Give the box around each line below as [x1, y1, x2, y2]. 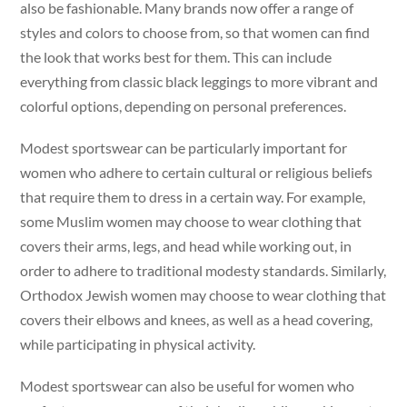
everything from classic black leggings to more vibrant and [20, 72, 379, 90]
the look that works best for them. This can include [20, 47, 333, 65]
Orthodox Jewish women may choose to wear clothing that [20, 285, 387, 303]
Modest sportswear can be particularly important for [20, 138, 348, 156]
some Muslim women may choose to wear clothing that [20, 212, 362, 230]
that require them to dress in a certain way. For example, [20, 187, 366, 205]
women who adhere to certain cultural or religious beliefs [20, 163, 373, 181]
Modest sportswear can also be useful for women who [20, 377, 355, 395]
